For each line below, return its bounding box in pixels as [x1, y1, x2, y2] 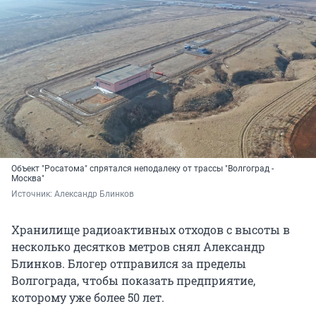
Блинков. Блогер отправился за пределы [11, 256, 246, 272]
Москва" [11, 174, 44, 184]
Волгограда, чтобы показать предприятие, [11, 273, 255, 288]
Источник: [11, 189, 54, 200]
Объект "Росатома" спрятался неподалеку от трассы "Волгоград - [11, 164, 274, 174]
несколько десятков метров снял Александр [11, 239, 265, 255]
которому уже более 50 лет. [11, 290, 164, 305]
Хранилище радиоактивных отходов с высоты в [11, 222, 290, 238]
